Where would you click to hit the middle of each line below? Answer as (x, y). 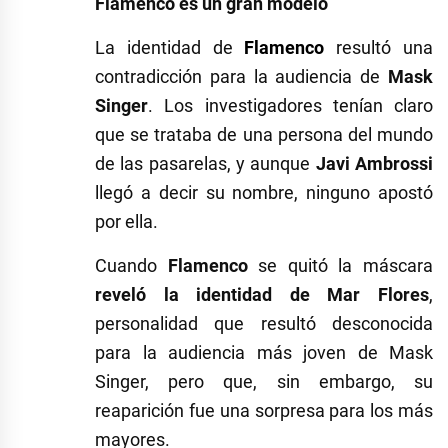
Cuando (126, 265)
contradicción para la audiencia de (241, 76)
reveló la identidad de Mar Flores (262, 294)
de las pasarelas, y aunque (205, 163)
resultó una (379, 47)
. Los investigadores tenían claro (290, 105)
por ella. (126, 221)
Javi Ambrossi (374, 163)
